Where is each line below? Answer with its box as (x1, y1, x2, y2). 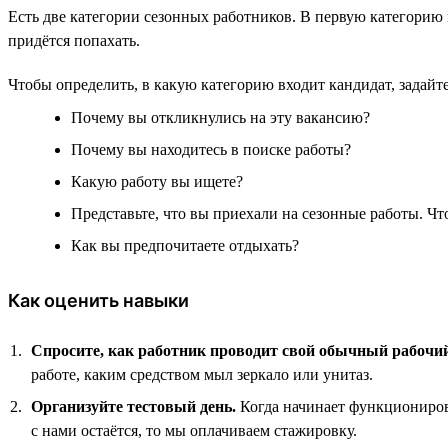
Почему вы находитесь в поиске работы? (71, 140, 351, 158)
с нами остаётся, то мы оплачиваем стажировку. (31, 421, 357, 439)
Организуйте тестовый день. (31, 397, 236, 415)
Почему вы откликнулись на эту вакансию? (71, 108, 370, 126)
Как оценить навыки (8, 289, 189, 311)
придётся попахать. (8, 31, 140, 49)
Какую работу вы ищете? (71, 172, 243, 190)
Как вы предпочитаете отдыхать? (71, 236, 299, 254)
